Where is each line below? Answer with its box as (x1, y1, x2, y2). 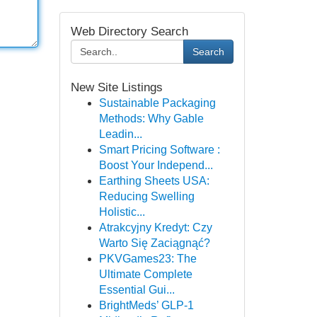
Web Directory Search (70, 25, 188, 38)
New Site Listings (70, 81, 163, 94)
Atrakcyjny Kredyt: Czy (98, 221, 212, 234)
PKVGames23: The (98, 253, 197, 265)
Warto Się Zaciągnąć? (98, 237, 210, 249)
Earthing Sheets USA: (98, 175, 209, 187)
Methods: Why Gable (98, 113, 204, 125)
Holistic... (98, 206, 145, 218)
